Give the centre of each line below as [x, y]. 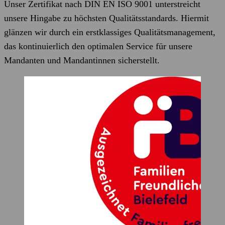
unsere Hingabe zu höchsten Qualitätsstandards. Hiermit [106, 18]
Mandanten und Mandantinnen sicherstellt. [82, 60]
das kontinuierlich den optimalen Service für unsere [98, 46]
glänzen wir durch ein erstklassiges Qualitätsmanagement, [110, 32]
